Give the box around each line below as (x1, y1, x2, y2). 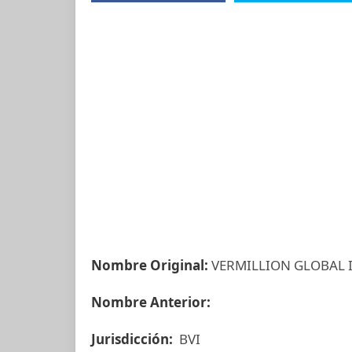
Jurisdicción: (91, 330, 176, 348)
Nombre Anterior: (91, 293, 214, 311)
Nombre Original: (91, 256, 208, 274)
